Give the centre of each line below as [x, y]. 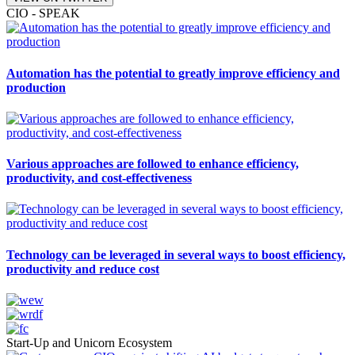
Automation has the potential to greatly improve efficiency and [173, 73]
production [36, 87]
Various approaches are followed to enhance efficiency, [153, 164]
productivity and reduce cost [83, 269]
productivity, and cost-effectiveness [99, 178]
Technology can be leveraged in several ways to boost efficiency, [176, 254]
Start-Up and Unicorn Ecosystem [89, 342]
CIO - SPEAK [43, 13]
